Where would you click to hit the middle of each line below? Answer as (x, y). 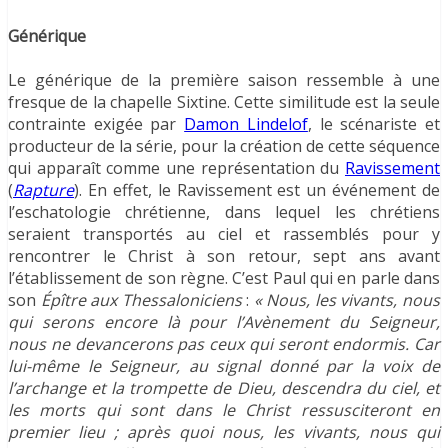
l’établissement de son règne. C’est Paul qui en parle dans (224, 278)
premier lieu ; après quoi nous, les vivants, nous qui (224, 432)
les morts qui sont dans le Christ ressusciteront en (224, 410)
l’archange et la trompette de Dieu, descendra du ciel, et (224, 388)
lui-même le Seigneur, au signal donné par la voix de (224, 366)
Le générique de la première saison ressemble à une (224, 80)
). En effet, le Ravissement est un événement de (257, 190)
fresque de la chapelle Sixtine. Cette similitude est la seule (224, 102)
